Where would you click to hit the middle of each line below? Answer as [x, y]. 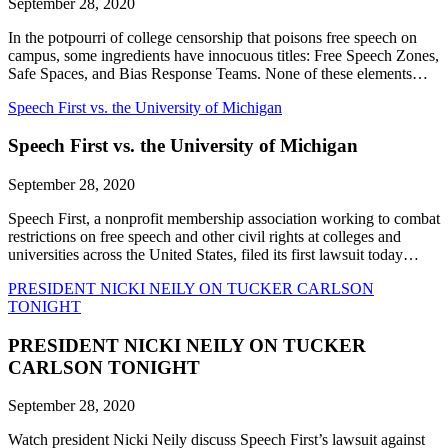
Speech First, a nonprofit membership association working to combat [224, 219]
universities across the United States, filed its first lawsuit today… [213, 255]
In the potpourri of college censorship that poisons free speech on [212, 37]
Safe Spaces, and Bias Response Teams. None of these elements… [218, 73]
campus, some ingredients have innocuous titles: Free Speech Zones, [223, 55]
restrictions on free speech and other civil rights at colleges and [204, 237]
